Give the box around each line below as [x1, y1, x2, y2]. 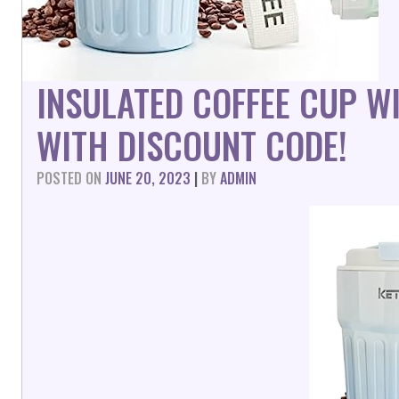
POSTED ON [37, 167, 105, 189]
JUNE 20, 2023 [105, 167, 191, 189]
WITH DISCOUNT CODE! [37, 118, 347, 172]
